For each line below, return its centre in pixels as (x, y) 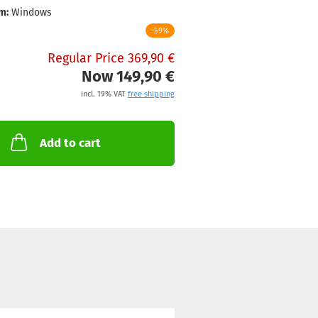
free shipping (151, 94)
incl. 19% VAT (104, 94)
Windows (31, 12)
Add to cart (71, 143)
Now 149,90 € (128, 77)
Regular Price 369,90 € (111, 59)
